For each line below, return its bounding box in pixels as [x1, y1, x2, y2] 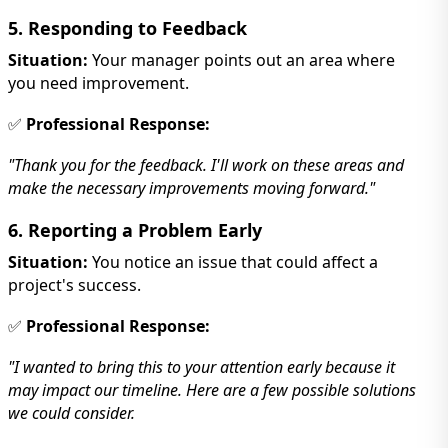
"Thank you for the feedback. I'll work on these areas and [8, 153, 404, 176]
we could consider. [8, 401, 135, 424]
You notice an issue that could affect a [88, 250, 378, 273]
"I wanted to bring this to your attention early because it [8, 355, 395, 378]
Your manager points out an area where [88, 48, 395, 71]
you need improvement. [8, 71, 189, 94]
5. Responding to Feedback [8, 15, 247, 40]
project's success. [8, 273, 141, 296]
